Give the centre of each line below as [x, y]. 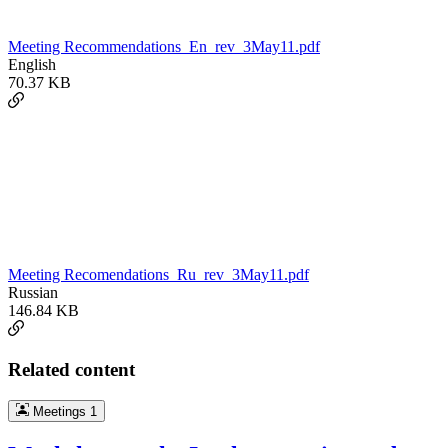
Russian [33, 293]
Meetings [59, 411]
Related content [71, 369]
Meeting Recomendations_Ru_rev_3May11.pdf [158, 275]
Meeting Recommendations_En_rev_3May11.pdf [164, 47]
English [32, 65]
